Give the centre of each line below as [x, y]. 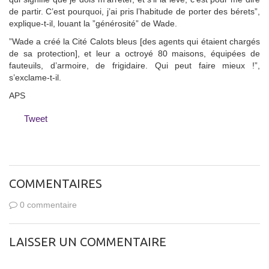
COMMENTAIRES [56, 183]
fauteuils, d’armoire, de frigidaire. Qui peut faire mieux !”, [134, 65]
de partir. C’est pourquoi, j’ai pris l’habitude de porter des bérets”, [134, 11]
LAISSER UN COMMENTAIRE [88, 241]
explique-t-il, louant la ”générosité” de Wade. [93, 23]
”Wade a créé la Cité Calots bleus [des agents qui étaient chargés [134, 41]
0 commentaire [47, 204]
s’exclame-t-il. [35, 77]
